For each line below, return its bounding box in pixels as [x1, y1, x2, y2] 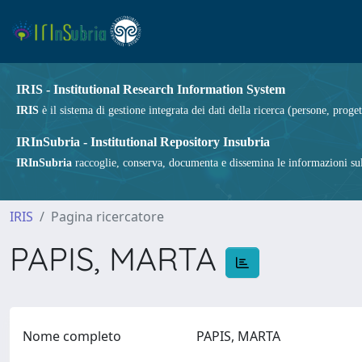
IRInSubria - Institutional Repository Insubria [16, 135, 270, 149]
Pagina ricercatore [51, 208, 164, 225]
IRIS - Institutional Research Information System [16, 82, 285, 96]
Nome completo [23, 327, 121, 345]
